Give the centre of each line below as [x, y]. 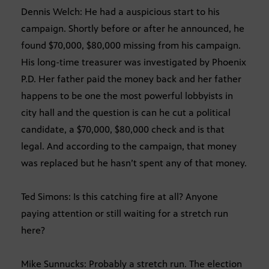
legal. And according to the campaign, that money [129, 146]
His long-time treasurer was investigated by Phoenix [134, 62]
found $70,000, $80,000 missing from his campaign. [131, 45]
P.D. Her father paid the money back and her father [131, 79]
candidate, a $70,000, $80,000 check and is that [123, 129]
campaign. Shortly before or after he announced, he [133, 28]
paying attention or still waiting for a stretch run [125, 213]
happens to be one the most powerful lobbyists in [127, 95]
